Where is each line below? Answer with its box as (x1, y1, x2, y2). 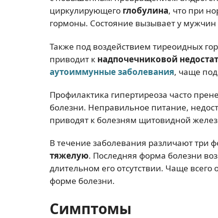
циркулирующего (50, 5, 123, 17)
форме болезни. (50, 175, 115, 186)
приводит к (50, 53, 97, 65)
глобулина (123, 5, 168, 17)
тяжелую (50, 150, 89, 161)
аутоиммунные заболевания (50, 66, 174, 77)
